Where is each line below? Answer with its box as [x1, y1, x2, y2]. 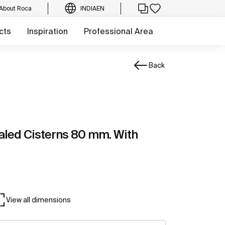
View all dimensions [6, 195, 71, 204]
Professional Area [84, 27, 153, 36]
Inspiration [27, 27, 68, 36]
